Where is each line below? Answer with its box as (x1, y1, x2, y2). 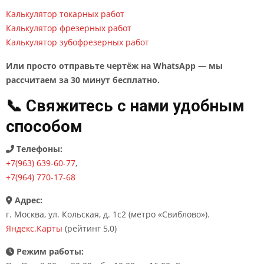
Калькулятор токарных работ (6, 8, 124, 19)
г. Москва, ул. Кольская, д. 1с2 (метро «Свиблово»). (6, 209, 210, 220)
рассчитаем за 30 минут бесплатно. (6, 74, 160, 85)
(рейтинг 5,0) (62, 223, 117, 234)
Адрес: (12, 194, 42, 206)
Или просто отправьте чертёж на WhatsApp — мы (6, 60, 223, 71)
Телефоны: (14, 143, 62, 154)
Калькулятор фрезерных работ (6, 22, 131, 34)
